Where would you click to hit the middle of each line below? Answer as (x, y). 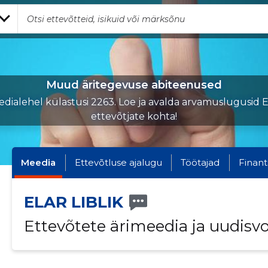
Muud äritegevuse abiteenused (134, 85)
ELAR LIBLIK (73, 202)
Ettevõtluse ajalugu (118, 162)
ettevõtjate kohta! (134, 116)
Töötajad (200, 162)
